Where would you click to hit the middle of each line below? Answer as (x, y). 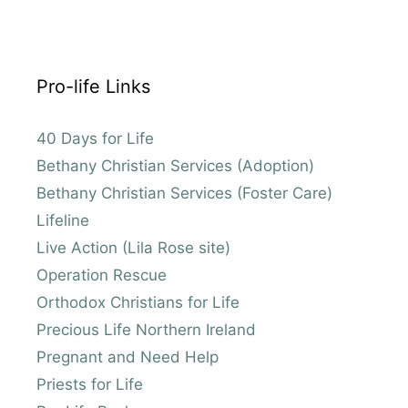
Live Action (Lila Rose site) (133, 248)
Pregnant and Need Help (127, 357)
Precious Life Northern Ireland (146, 330)
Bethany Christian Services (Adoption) (175, 166)
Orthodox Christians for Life (138, 303)
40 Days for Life (95, 139)
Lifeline (63, 221)
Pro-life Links (93, 87)
